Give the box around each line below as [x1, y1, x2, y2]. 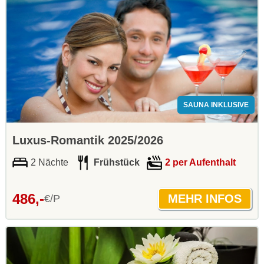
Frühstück [94, 157, 140, 168]
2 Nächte [31, 157, 68, 168]
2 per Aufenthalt [165, 157, 236, 168]
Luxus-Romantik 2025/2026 [12, 134, 163, 147]
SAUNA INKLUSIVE [183, 101, 249, 110]
